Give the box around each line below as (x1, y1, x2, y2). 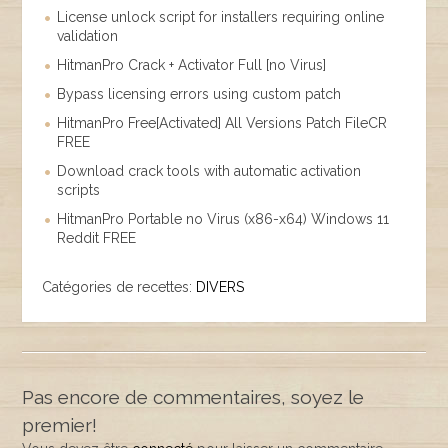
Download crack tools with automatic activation (57, 162, 362, 179)
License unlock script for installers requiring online (57, 8, 385, 25)
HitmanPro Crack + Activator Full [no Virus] (57, 56, 327, 73)
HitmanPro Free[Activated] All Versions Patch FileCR (57, 114, 388, 131)
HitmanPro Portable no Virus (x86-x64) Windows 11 (57, 210, 390, 227)
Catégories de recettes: (42, 278, 197, 295)
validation (57, 27, 119, 44)
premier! (22, 413, 98, 436)
